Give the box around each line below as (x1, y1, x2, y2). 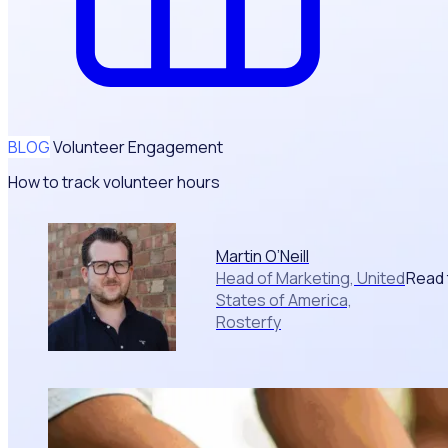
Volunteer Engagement (53, 136, 223, 158)
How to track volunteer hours (8, 171, 220, 194)
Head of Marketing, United (216, 267, 405, 290)
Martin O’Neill (216, 245, 309, 268)
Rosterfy (216, 311, 281, 334)
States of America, (216, 289, 352, 312)
